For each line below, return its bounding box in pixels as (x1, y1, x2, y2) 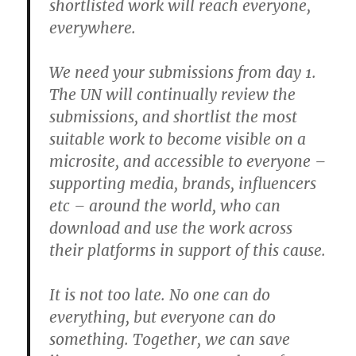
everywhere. (49, 18, 137, 38)
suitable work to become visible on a (49, 130, 307, 149)
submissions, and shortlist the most (49, 107, 298, 127)
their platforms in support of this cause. (49, 241, 327, 261)
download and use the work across (49, 219, 293, 238)
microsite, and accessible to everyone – (49, 152, 327, 172)
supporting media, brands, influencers (49, 174, 317, 194)
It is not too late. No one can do (49, 285, 271, 305)
